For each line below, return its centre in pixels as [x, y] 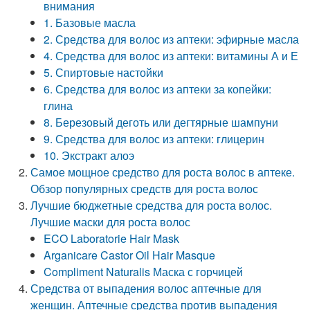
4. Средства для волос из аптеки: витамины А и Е [171, 56]
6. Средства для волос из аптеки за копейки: [158, 89]
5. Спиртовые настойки [104, 72]
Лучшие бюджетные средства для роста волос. [152, 205]
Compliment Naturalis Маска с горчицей [144, 272]
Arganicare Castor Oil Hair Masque [130, 255]
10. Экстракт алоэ [89, 155]
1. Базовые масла [90, 22]
